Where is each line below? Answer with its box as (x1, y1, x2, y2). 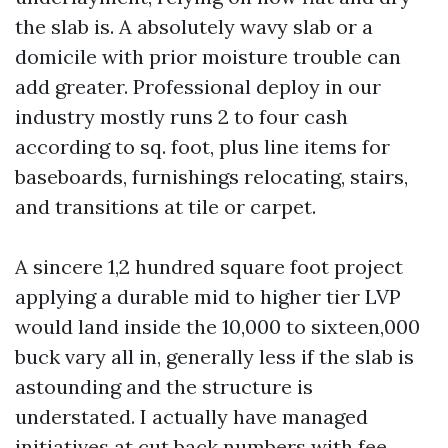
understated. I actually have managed (15, 404, 368, 429)
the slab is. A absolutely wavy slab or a (15, 14, 373, 39)
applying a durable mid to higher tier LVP (15, 284, 401, 309)
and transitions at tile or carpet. (15, 194, 316, 219)
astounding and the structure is (15, 374, 313, 399)
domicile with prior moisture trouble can (15, 44, 401, 69)
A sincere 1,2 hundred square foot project (15, 254, 403, 279)
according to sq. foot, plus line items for (15, 134, 390, 159)
